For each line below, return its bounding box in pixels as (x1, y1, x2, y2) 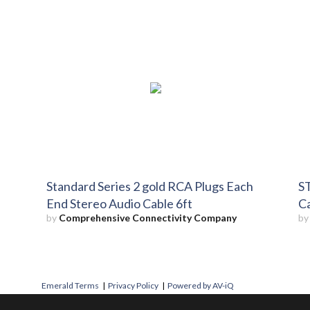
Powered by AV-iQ (167, 280, 234, 291)
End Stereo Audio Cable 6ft (46, 195, 193, 211)
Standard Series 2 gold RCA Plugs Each (46, 178, 254, 194)
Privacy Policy (108, 280, 158, 291)
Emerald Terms (42, 280, 99, 291)
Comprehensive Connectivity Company (59, 211, 237, 224)
